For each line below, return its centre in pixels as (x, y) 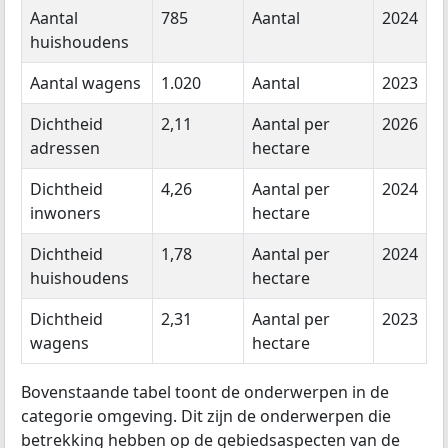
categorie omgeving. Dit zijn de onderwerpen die (206, 416)
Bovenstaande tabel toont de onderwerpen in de (205, 392)
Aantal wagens (85, 83)
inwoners (65, 213)
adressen (65, 148)
